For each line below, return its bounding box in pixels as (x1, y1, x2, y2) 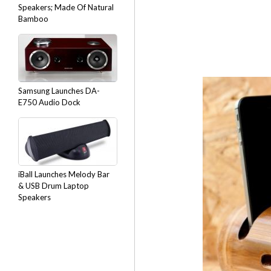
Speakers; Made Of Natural (18, 2, 114, 12)
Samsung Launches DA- (18, 86, 100, 96)
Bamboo (18, 14, 48, 24)
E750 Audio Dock (18, 97, 80, 107)
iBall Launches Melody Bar (18, 169, 109, 179)
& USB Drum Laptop (18, 181, 89, 191)
